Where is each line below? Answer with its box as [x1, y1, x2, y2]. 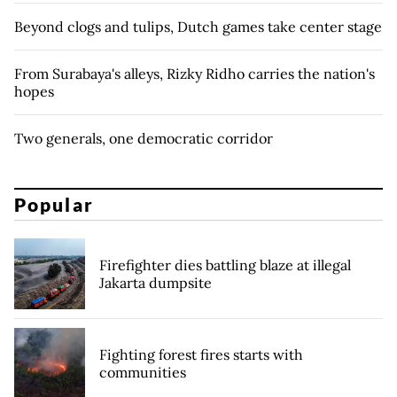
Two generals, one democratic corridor [14, 128, 273, 147]
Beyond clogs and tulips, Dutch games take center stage [14, 17, 382, 35]
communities [99, 363, 186, 382]
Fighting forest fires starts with [99, 346, 303, 364]
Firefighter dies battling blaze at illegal [99, 256, 351, 275]
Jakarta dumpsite [99, 274, 212, 292]
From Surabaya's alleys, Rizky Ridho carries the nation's [14, 64, 375, 82]
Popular [14, 193, 94, 216]
